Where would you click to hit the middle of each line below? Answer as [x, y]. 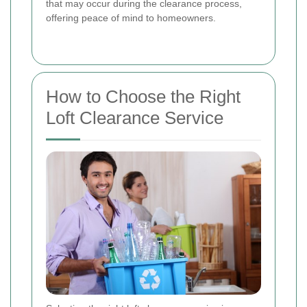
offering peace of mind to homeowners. [131, 18]
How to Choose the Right [143, 97]
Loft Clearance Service [135, 118]
